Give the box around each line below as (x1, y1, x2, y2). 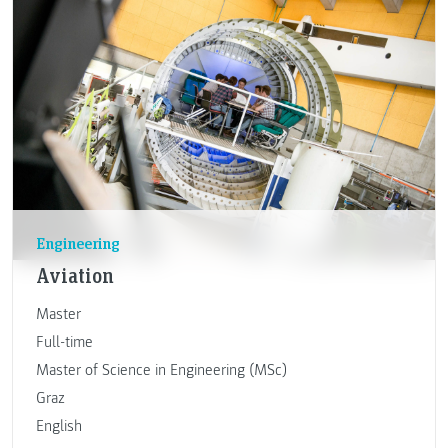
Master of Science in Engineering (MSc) (35, 360, 287, 381)
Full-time (35, 332, 93, 353)
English (35, 416, 82, 437)
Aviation (35, 262, 114, 289)
